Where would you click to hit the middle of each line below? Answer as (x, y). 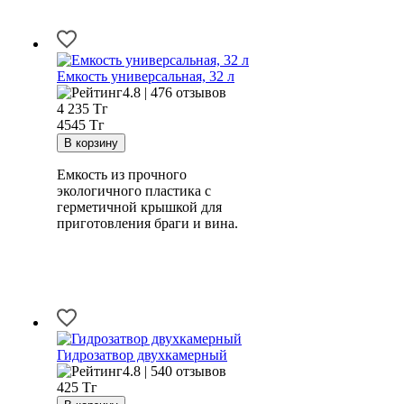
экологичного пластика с (134, 191)
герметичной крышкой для (139, 207)
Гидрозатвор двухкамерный (142, 355)
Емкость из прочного (122, 175)
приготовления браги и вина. (147, 224)
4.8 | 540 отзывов (174, 372)
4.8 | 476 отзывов (174, 93)
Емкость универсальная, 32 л (146, 77)
